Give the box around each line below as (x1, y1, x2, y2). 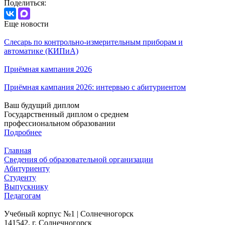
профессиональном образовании (4, 119, 116, 128)
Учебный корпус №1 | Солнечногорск (4, 209, 134, 218)
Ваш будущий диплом (4, 101, 79, 110)
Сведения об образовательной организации (4, 155, 153, 164)
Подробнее (4, 128, 42, 137)
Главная (4, 146, 31, 155)
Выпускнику (4, 182, 48, 191)
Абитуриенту (4, 164, 50, 173)
